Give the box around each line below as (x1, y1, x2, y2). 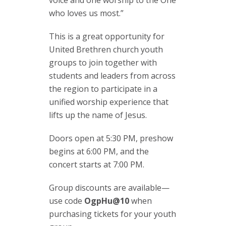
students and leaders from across (49, 70, 176, 81)
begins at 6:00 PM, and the (49, 145, 149, 157)
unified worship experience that (49, 96, 168, 107)
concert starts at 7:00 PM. (49, 158, 144, 170)
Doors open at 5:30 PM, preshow (49, 132, 173, 144)
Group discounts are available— (49, 182, 169, 193)
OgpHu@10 (84, 195, 129, 206)
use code (49, 195, 84, 206)
